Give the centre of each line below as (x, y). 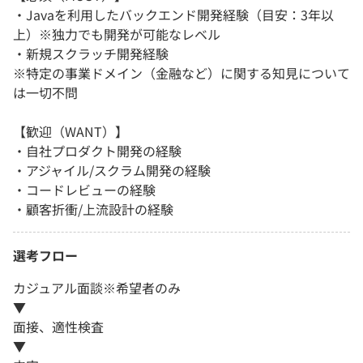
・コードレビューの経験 (84, 190)
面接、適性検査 (58, 327)
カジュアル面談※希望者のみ (97, 288)
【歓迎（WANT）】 (70, 132)
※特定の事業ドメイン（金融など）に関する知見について (181, 73)
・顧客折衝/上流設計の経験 (93, 209)
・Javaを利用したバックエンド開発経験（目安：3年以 (173, 15)
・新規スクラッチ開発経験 (91, 54)
